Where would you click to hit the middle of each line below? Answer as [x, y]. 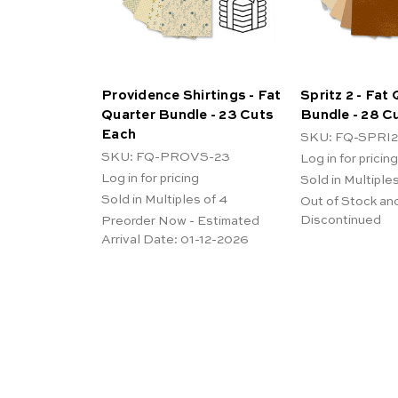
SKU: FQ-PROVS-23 [166, 157]
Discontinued [341, 220]
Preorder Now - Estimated [180, 221]
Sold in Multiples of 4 [164, 199]
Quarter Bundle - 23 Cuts [187, 115]
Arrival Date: [139, 239]
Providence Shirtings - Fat [191, 95]
